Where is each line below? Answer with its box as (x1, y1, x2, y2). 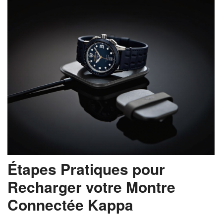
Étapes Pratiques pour (7, 158, 165, 179)
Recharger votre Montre (7, 176, 175, 197)
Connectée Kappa (7, 194, 133, 215)
